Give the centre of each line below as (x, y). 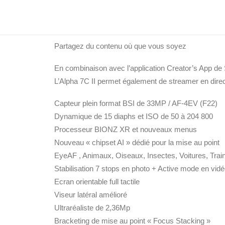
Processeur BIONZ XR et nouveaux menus (126, 129)
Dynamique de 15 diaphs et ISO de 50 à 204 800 (134, 116)
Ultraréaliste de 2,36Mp (92, 208)
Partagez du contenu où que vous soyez (120, 46)
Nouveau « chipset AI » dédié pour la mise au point (137, 142)
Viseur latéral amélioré (91, 195)
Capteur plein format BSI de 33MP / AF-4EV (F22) (136, 103)
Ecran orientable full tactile (97, 182)
